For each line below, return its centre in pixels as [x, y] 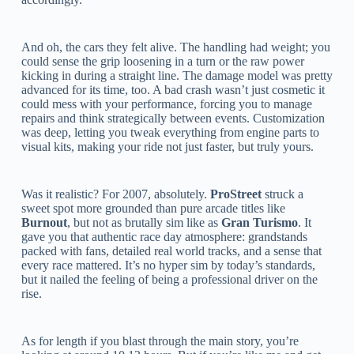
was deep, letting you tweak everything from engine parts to [170, 132]
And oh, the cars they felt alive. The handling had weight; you [175, 47]
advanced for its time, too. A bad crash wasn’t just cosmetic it [173, 89]
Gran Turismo [259, 222]
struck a [282, 194]
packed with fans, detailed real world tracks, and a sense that [171, 250]
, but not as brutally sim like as [144, 222]
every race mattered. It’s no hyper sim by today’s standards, [168, 265]
